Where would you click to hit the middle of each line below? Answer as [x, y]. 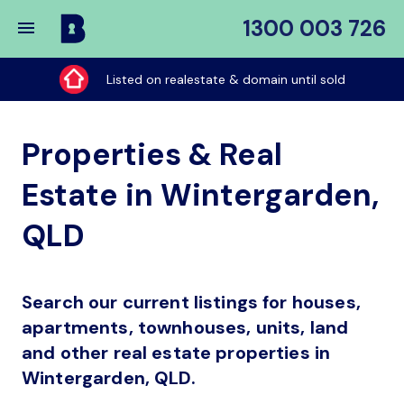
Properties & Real [152, 155]
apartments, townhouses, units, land [185, 327]
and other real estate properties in [176, 353]
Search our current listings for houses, [191, 302]
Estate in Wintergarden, [200, 195]
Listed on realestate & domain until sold [225, 79]
